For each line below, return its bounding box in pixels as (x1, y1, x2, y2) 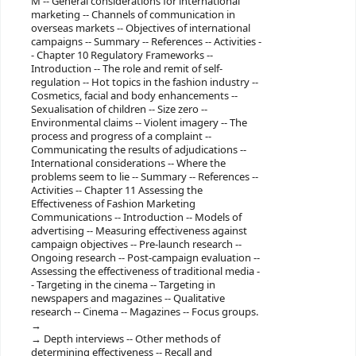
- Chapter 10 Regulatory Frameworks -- (30, 47, 213, 63)
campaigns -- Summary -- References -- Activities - (30, 33, 261, 49)
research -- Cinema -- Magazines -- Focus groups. (30, 304, 258, 319)
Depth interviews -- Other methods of (43, 331, 220, 346)
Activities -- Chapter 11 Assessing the (30, 182, 203, 198)
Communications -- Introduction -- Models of (30, 209, 242, 225)
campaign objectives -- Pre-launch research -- (30, 236, 242, 252)
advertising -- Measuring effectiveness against (30, 222, 247, 238)
